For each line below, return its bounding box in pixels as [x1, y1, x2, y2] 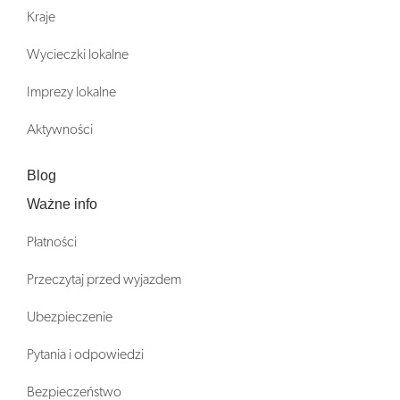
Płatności [27, 235, 77, 250]
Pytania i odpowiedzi [27, 347, 144, 362]
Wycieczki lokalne [27, 47, 129, 62]
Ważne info [27, 196, 97, 212]
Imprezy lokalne [27, 85, 116, 100]
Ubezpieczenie [27, 310, 112, 325]
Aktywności [27, 122, 93, 137]
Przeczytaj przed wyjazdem [27, 272, 181, 287]
